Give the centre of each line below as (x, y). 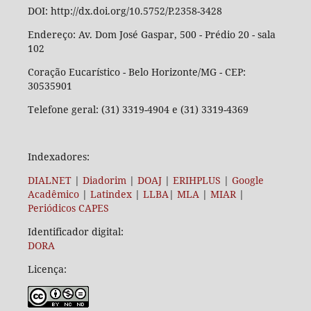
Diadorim (104, 180)
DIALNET (49, 180)
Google (247, 180)
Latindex (111, 194)
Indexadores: (60, 157)
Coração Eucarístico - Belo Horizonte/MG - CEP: (136, 72)
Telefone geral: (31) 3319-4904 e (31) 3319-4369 (138, 110)
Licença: (47, 269)
